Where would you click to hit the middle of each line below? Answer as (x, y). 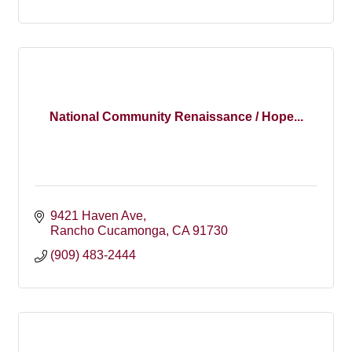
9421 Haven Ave (97, 216)
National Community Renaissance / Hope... (176, 116)
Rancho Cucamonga (108, 231)
